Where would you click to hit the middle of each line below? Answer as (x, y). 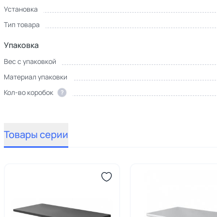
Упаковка (21, 45)
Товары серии (36, 134)
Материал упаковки (36, 77)
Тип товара (22, 24)
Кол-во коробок (29, 92)
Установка (21, 9)
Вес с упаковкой (30, 61)
